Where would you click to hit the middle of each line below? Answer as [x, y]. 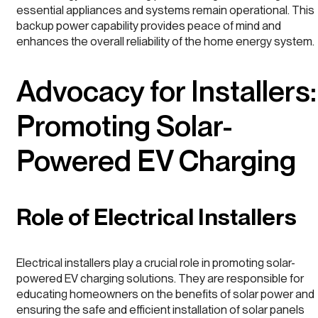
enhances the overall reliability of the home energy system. [165, 42]
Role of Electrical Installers [157, 216]
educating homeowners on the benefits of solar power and [165, 294]
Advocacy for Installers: [166, 91]
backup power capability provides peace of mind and [149, 26]
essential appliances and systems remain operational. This [165, 10]
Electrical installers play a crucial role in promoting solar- [156, 263]
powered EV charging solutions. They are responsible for [160, 279]
